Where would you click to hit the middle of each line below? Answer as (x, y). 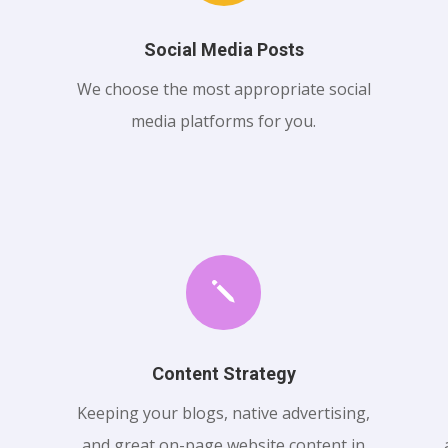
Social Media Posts (223, 50)
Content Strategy (223, 374)
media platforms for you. (224, 121)
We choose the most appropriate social (223, 89)
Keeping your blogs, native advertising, (224, 413)
